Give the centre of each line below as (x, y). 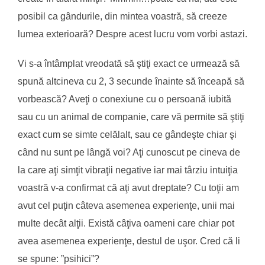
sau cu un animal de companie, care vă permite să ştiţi (131, 117)
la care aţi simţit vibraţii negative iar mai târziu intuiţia (128, 170)
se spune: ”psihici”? (59, 258)
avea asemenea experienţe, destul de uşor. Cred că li (129, 241)
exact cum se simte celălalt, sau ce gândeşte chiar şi (127, 134)
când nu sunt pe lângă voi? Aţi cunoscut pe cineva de (129, 152)
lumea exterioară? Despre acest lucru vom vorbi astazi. (132, 34)
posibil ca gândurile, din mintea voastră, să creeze (122, 16)
